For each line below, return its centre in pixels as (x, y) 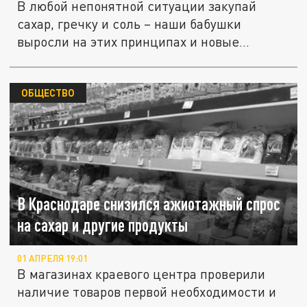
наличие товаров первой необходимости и (147, 292)
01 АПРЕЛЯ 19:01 (53, 258)
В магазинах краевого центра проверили (142, 274)
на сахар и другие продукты (103, 225)
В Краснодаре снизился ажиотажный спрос (149, 204)
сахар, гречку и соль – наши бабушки (130, 24)
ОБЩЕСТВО (48, 93)
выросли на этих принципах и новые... (134, 42)
